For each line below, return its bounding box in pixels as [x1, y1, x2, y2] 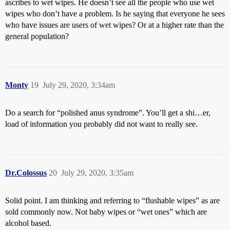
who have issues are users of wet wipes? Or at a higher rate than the [5, 21, 224, 30]
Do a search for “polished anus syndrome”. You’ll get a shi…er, [5, 108, 210, 118]
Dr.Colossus [5, 168, 47, 178]
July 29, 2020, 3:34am [43, 81, 115, 90]
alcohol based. [5, 219, 51, 228]
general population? [5, 32, 69, 41]
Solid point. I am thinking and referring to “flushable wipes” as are [5, 196, 220, 205]
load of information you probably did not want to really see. [5, 120, 198, 129]
